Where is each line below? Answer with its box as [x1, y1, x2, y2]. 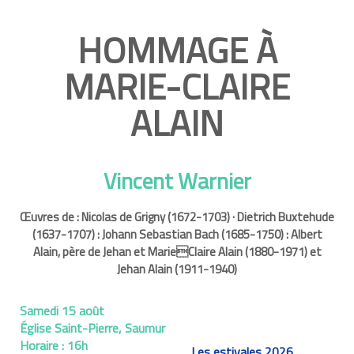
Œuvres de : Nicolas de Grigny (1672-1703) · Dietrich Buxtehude [20, 208, 334, 226]
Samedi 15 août [20, 301, 104, 320]
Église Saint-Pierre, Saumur [20, 318, 165, 337]
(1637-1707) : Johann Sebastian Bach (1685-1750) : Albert [32, 225, 322, 243]
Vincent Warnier [103, 164, 251, 198]
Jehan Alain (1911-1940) [117, 260, 237, 278]
